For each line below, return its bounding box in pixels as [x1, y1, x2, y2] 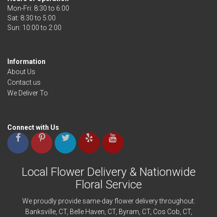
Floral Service [75, 178, 142, 191]
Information [7, 58, 46, 65]
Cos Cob [153, 208, 180, 216]
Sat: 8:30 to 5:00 [7, 14, 56, 22]
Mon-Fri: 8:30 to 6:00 [7, 4, 69, 12]
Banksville [25, 208, 56, 216]
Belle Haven [69, 208, 105, 216]
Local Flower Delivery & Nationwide [21, 165, 196, 179]
